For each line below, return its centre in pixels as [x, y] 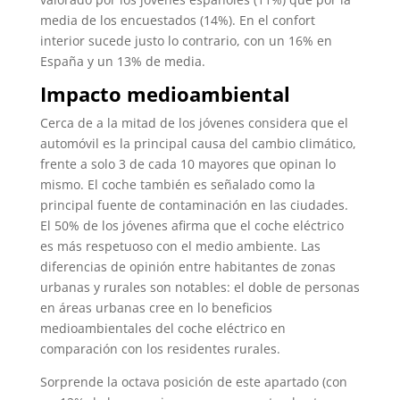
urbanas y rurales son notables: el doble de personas [200, 287]
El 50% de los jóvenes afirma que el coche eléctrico [192, 225]
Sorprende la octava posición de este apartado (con [193, 381]
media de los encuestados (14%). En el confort [177, 20]
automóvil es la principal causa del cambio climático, [198, 143]
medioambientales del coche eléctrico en [162, 328]
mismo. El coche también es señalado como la [177, 184]
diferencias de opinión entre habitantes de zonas [187, 266]
